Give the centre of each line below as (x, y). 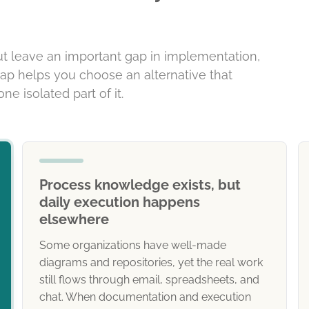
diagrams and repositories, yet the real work (151, 262)
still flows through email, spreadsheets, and (149, 280)
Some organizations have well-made (133, 245)
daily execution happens (120, 202)
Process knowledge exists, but (140, 185)
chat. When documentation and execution (145, 297)
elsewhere (74, 219)
